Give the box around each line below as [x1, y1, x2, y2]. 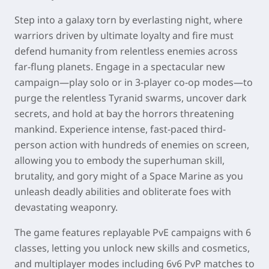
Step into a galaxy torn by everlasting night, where [14, 13, 243, 26]
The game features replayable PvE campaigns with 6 [14, 226, 251, 239]
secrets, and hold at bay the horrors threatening [14, 107, 234, 120]
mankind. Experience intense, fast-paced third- [14, 122, 226, 136]
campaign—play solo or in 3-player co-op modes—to [14, 76, 253, 89]
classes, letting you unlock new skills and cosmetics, [14, 241, 250, 255]
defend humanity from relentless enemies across [14, 44, 238, 58]
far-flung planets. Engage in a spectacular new [14, 60, 225, 73]
